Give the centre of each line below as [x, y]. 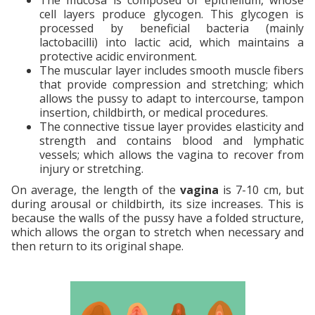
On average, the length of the [96, 189]
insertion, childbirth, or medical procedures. [154, 112]
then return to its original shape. [97, 246]
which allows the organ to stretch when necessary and [157, 232]
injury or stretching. [91, 168]
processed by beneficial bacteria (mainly [172, 28]
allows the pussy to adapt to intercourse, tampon [172, 98]
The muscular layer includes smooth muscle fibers [172, 70]
